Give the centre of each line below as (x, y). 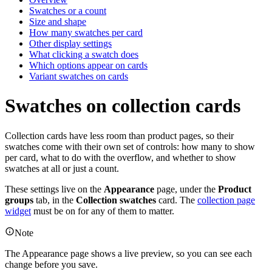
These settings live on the (54, 189)
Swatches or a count (68, 10)
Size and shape (58, 21)
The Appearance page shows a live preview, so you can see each (128, 253)
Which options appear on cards (88, 65)
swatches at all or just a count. (62, 168)
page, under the (186, 189)
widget (18, 211)
